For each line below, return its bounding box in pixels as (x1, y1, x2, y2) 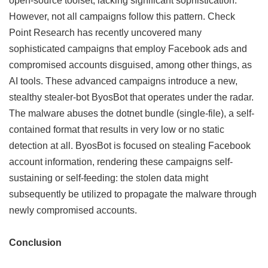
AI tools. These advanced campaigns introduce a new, (9, 75, 237, 87)
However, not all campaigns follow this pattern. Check (9, 11, 235, 22)
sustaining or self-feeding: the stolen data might (9, 172, 208, 184)
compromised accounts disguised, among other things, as (9, 59, 252, 71)
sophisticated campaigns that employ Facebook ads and (9, 43, 247, 54)
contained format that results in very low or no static (9, 124, 224, 135)
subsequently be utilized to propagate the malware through (9, 188, 257, 200)
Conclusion (9, 237, 62, 248)
